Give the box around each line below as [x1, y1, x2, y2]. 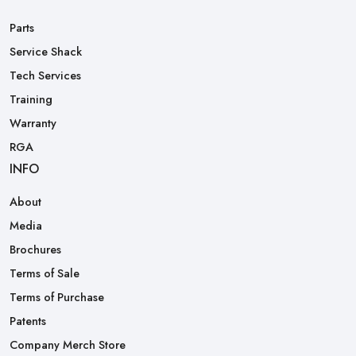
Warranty [10, 114, 56, 131]
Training [10, 91, 52, 107]
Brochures [10, 241, 61, 257]
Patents [10, 312, 46, 329]
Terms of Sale [10, 265, 79, 281]
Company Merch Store [10, 336, 126, 353]
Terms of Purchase [10, 288, 104, 305]
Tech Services [10, 67, 81, 83]
